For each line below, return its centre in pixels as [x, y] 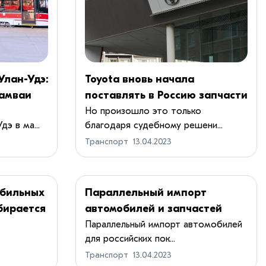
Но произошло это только [143, 111]
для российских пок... [130, 238]
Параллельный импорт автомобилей [164, 224]
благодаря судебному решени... [154, 125]
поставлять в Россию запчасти [166, 95]
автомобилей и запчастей [153, 208]
